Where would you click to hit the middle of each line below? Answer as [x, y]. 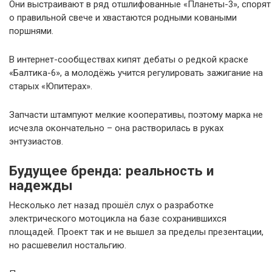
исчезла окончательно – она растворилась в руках [116, 128]
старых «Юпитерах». [51, 87]
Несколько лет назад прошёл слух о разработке [111, 206]
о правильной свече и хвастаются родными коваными [123, 18]
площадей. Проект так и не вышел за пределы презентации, [136, 232]
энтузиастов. [36, 142]
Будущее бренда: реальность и [111, 171]
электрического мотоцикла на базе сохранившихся [118, 219]
